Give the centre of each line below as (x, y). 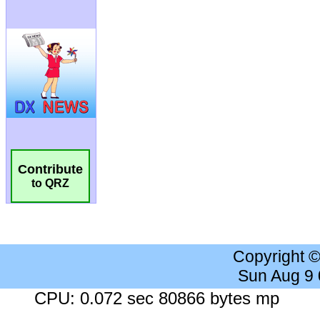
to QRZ (50, 184)
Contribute (50, 170)
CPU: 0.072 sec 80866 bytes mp (157, 299)
